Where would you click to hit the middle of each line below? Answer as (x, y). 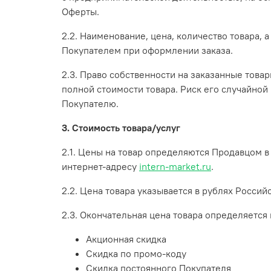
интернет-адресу (100, 167)
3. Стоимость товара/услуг (121, 128)
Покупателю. (90, 104)
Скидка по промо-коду (136, 254)
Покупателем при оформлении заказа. (147, 51)
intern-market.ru (175, 167)
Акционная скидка (126, 239)
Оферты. (80, 12)
